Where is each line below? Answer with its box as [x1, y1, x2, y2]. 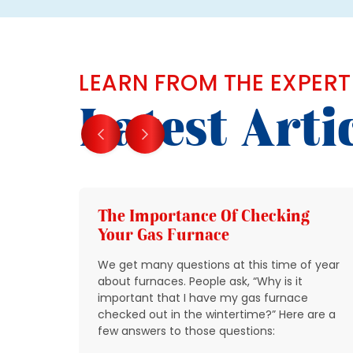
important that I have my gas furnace [98, 290, 308, 307]
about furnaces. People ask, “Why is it [98, 273, 303, 290]
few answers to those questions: [98, 323, 275, 340]
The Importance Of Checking [98, 206, 310, 226]
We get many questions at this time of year [98, 257, 340, 273]
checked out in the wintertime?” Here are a [98, 307, 336, 323]
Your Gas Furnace [98, 225, 229, 245]
